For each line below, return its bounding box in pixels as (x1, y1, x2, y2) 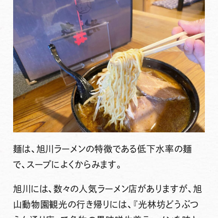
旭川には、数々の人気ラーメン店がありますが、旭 (13, 184, 202, 193)
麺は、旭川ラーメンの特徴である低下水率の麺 (13, 144, 192, 153)
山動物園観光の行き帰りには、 (13, 200, 133, 209)
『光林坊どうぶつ (132, 200, 199, 209)
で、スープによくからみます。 (13, 160, 124, 169)
